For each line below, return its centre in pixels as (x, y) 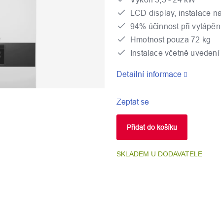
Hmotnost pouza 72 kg (170, 39)
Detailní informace (149, 74)
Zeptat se (133, 101)
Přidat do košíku (152, 127)
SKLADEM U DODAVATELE (159, 154)
